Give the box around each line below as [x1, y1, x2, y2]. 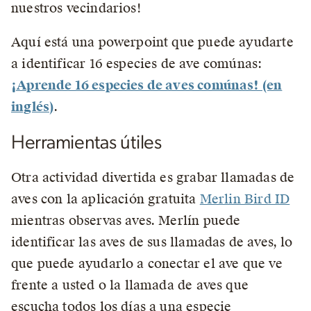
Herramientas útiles [11, 133, 162, 153]
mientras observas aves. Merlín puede [11, 212, 241, 228]
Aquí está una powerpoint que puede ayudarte [11, 34, 294, 50]
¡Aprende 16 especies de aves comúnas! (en [11, 77, 283, 93]
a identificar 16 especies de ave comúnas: [11, 56, 262, 72]
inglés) [11, 99, 54, 115]
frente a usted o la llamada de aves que [11, 277, 249, 293]
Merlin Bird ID [199, 191, 290, 207]
